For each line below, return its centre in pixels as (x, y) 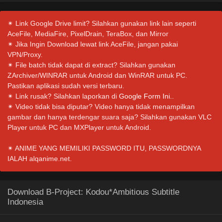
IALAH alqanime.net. (40, 159)
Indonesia (25, 202)
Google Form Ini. (145, 96)
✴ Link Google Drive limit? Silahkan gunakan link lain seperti (102, 23)
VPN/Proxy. (25, 55)
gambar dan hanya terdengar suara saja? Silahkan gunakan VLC (110, 117)
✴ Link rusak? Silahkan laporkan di (63, 96)
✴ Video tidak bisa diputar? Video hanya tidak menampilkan (101, 107)
